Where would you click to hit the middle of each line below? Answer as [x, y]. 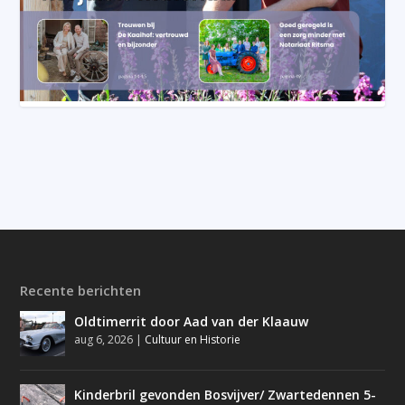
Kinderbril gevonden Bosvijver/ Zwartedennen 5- [226, 394]
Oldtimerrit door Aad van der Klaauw [192, 321]
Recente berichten [81, 290]
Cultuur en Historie [193, 339]
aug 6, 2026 [104, 339]
